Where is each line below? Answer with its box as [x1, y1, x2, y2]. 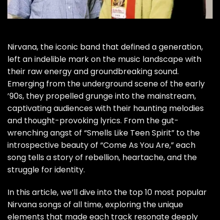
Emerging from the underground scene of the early [7, 78, 205, 89]
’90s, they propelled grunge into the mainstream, [7, 90, 196, 102]
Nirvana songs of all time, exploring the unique [7, 198, 183, 210]
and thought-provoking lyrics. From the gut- [7, 114, 179, 126]
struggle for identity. [7, 164, 85, 175]
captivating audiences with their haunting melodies [7, 102, 204, 114]
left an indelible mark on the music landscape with [7, 53, 201, 65]
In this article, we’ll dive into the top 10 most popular [7, 186, 207, 198]
